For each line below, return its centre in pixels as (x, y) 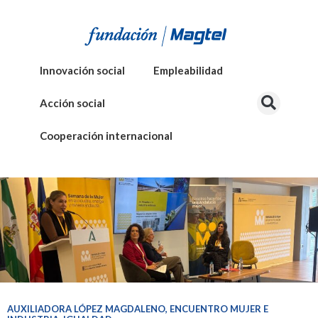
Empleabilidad (188, 70)
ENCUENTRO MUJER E (219, 308)
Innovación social (82, 70)
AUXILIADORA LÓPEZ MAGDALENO (86, 308)
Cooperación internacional (106, 136)
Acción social (72, 103)
